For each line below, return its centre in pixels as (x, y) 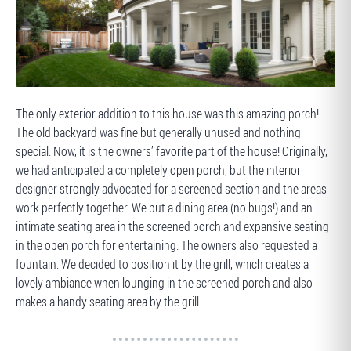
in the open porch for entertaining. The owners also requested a (166, 245)
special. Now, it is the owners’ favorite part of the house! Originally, (172, 151)
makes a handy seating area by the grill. (109, 302)
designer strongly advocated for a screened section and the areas (171, 189)
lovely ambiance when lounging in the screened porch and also (164, 283)
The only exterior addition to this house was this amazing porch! (167, 114)
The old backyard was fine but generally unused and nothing (158, 132)
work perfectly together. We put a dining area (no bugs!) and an (164, 208)
